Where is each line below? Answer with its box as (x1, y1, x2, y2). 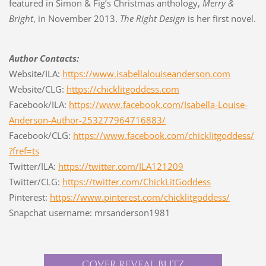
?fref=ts (8, 145, 39, 157)
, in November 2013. (33, 12, 120, 25)
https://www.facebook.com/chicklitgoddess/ (72, 129, 254, 142)
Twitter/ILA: (8, 160, 58, 173)
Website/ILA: (8, 68, 62, 80)
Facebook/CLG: (8, 129, 73, 142)
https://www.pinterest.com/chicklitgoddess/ (49, 191, 230, 204)
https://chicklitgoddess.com (66, 83, 179, 96)
